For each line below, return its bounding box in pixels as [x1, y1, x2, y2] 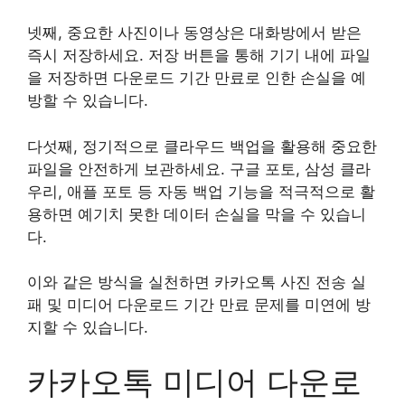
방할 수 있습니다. [27, 91, 148, 109]
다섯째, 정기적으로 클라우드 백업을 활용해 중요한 [27, 137, 377, 155]
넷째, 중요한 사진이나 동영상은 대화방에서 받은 [27, 24, 362, 42]
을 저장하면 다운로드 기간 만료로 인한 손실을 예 [27, 69, 366, 87]
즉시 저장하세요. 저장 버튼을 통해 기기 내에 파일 [27, 46, 371, 64]
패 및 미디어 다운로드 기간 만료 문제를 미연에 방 [27, 296, 371, 314]
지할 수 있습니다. [27, 318, 148, 336]
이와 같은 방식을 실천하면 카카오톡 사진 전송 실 [27, 273, 366, 291]
